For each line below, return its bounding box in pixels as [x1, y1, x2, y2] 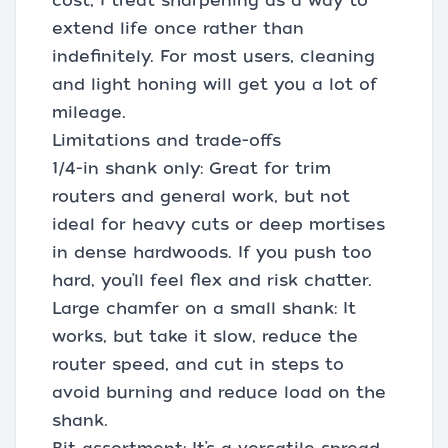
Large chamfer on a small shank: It [52, 298, 356, 318]
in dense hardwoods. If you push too [52, 242, 372, 262]
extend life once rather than [52, 18, 304, 38]
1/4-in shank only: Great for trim [52, 158, 331, 178]
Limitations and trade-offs [52, 130, 281, 150]
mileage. [52, 102, 126, 122]
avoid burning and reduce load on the [52, 382, 386, 402]
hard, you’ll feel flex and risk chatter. [52, 270, 372, 290]
